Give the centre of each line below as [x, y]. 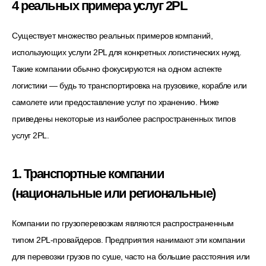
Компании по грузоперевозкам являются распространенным [123, 224]
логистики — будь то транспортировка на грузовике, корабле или [129, 85]
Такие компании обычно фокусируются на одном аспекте [117, 69]
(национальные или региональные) [114, 194]
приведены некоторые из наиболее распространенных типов [123, 118]
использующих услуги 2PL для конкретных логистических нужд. [126, 52]
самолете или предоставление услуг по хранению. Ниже [115, 102]
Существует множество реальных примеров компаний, [112, 35]
